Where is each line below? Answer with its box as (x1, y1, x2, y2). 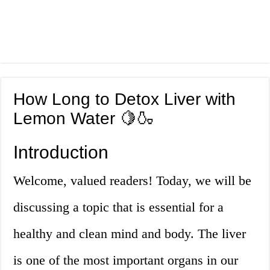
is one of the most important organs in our (13, 253, 239, 268)
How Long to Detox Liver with (13, 90, 236, 109)
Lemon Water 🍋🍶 (13, 109, 154, 128)
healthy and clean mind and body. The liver (13, 226, 246, 242)
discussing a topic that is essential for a (13, 199, 224, 215)
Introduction (13, 142, 109, 163)
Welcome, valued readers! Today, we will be (13, 173, 252, 189)
